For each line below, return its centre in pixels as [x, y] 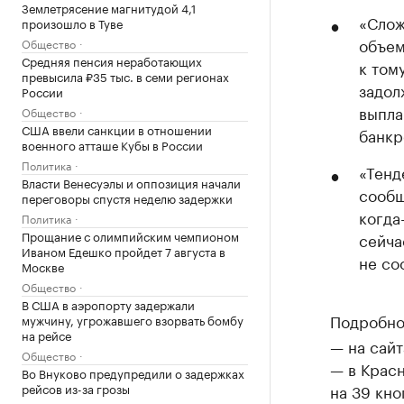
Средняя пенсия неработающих [112, 60]
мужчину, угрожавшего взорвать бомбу [133, 319]
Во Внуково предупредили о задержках [133, 372]
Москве [43, 266]
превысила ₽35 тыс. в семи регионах [125, 75]
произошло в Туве [72, 22]
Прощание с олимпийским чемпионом [130, 235]
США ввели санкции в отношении [117, 129]
